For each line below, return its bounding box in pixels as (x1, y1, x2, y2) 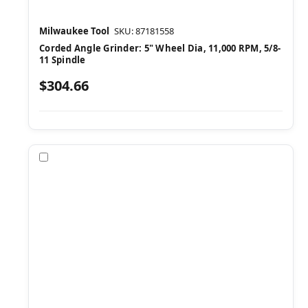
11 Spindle (39, 53, 86, 66)
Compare (51, 150, 95, 164)
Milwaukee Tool (39, 24, 109, 37)
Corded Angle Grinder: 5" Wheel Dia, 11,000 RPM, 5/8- (39, 41, 280, 54)
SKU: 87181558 (114, 24, 174, 37)
